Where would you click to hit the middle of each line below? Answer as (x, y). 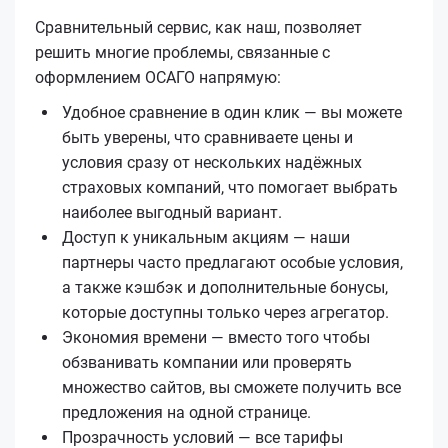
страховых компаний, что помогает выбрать (230, 187)
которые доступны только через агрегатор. (225, 312)
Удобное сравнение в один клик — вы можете (232, 112)
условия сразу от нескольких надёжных (212, 162)
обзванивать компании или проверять (207, 362)
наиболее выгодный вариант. (172, 212)
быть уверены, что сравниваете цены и (207, 137)
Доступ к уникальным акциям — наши (206, 237)
